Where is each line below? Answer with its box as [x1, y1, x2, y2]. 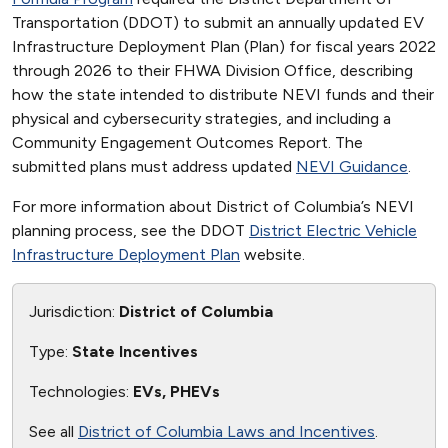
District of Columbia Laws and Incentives [78, 422, 375, 441]
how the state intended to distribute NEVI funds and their [12, 85, 434, 104]
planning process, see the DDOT [12, 221, 249, 240]
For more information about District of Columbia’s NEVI [12, 197, 414, 216]
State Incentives [72, 342, 198, 361]
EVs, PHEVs [133, 382, 220, 401]
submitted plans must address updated [12, 157, 296, 176]
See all [29, 422, 78, 441]
